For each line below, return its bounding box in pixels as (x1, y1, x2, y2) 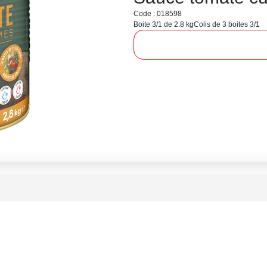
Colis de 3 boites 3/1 (194, 20, 260, 29)
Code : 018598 (133, 10, 182, 18)
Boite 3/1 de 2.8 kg (133, 20, 194, 29)
